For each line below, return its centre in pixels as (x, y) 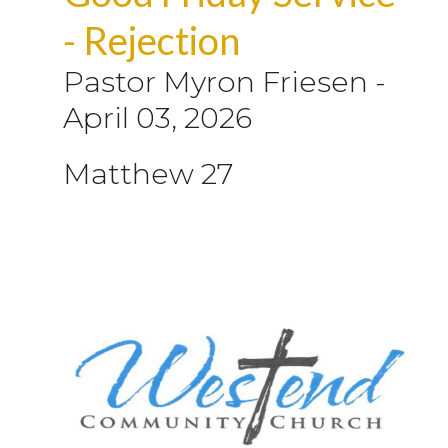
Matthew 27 (148, 173)
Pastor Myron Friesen (215, 81)
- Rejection (151, 39)
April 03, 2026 (157, 117)
